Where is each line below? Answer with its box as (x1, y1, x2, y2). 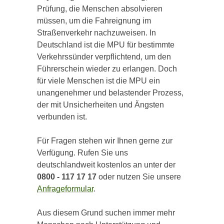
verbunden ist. (37, 112, 87, 121)
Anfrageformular (37, 184, 93, 193)
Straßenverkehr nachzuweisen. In (37, 28, 156, 37)
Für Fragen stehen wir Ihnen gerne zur (37, 136, 172, 145)
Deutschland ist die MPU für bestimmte (37, 40, 174, 49)
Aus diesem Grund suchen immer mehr (37, 208, 175, 217)
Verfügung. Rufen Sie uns (37, 148, 128, 157)
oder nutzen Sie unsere (96, 172, 181, 181)
